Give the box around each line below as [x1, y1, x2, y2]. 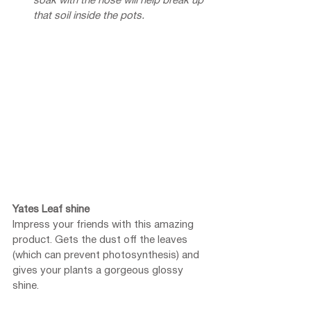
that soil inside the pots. [33, 10, 144, 21]
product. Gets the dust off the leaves [12, 235, 190, 245]
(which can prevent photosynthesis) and [12, 250, 202, 260]
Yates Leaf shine [12, 204, 90, 215]
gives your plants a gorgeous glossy [12, 265, 186, 276]
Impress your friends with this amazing [12, 219, 196, 230]
